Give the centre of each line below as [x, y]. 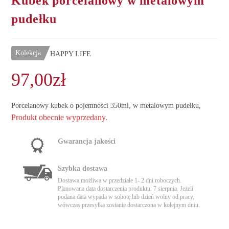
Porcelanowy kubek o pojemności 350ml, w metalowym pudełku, [106, 106]
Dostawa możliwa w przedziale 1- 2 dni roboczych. [120, 181]
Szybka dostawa [83, 169]
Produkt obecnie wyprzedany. [60, 118]
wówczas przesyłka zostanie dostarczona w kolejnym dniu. [129, 205]
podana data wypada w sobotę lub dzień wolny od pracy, [126, 197]
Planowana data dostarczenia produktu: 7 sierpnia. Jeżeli [126, 189]
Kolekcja [28, 53]
